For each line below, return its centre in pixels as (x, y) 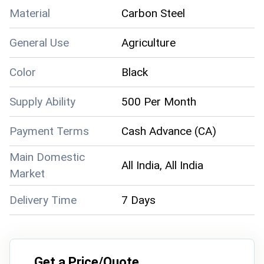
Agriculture (148, 42)
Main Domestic (47, 157)
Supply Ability (42, 101)
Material (30, 13)
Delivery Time (43, 200)
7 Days (138, 200)
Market (27, 174)
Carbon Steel (153, 13)
